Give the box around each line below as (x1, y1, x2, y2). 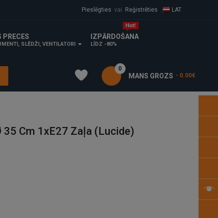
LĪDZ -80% (91, 41, 117, 48)
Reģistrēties (125, 6, 158, 13)
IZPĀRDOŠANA (91, 33, 139, 41)
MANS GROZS (128, 72, 173, 80)
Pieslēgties (80, 6, 111, 13)
